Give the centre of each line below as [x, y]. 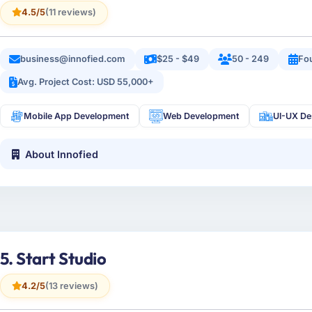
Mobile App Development [77, 116]
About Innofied [62, 154]
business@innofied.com [73, 59]
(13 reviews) [71, 286]
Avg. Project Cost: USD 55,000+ [86, 81]
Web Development [201, 116]
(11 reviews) [70, 13]
